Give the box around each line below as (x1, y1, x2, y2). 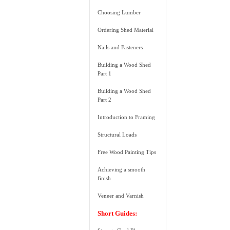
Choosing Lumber (98, 9, 141, 16)
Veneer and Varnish (98, 193, 144, 199)
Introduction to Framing (98, 114, 156, 121)
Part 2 (98, 97, 112, 103)
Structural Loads (98, 131, 137, 138)
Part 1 (98, 70, 112, 77)
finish (98, 175, 111, 182)
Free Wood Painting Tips (98, 149, 157, 156)
